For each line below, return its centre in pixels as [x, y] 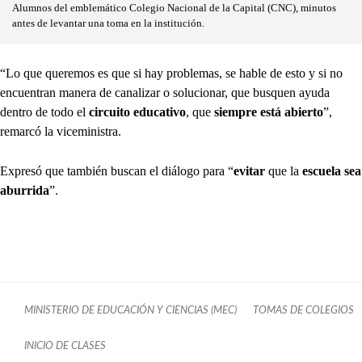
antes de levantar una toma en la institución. [108, 24]
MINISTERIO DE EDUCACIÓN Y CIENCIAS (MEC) [130, 311]
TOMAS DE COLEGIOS [303, 311]
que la [284, 171]
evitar [251, 171]
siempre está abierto [267, 112]
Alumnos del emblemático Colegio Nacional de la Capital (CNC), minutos [174, 8]
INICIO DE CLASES [65, 346]
